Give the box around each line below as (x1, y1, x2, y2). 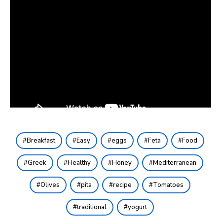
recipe (112, 181, 132, 190)
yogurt (127, 203, 147, 212)
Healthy (67, 158, 91, 168)
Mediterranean (152, 158, 196, 168)
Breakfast (26, 136, 55, 146)
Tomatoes (152, 181, 184, 190)
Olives (40, 181, 60, 190)
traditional (76, 203, 107, 212)
